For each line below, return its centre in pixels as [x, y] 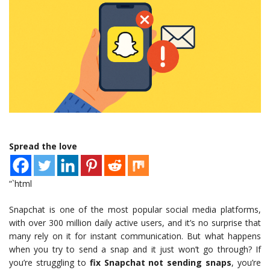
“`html [20, 184]
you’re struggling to [49, 263]
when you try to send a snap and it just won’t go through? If [135, 250]
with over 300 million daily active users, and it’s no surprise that [135, 223]
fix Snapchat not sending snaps [161, 263]
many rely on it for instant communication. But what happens [135, 236]
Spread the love [43, 146]
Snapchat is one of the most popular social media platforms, [135, 210]
